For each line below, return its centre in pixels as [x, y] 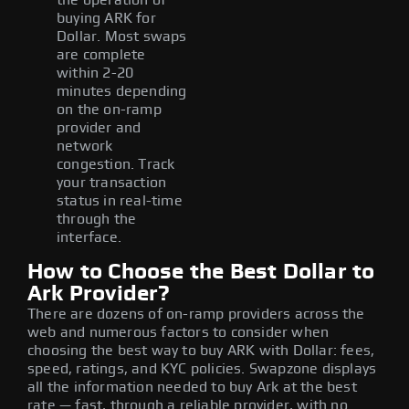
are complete [101, 54]
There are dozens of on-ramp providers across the [196, 314]
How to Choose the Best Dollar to [201, 272]
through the [97, 219]
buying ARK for [106, 18]
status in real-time [120, 200]
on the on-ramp [109, 109]
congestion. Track [116, 164]
